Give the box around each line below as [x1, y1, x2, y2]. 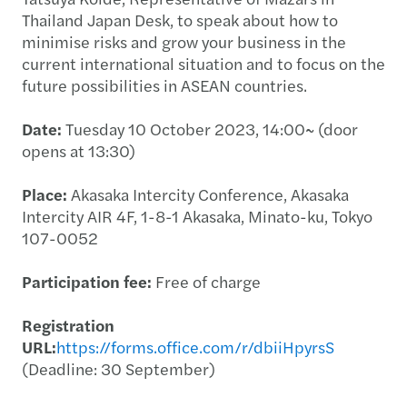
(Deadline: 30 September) [22, 357, 215, 380]
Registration [22, 313, 114, 336]
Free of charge [152, 270, 261, 293]
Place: [22, 183, 67, 205]
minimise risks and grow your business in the [22, 30, 346, 53]
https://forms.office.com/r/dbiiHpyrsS [56, 335, 334, 358]
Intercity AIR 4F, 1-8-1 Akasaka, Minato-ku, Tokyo [22, 204, 372, 227]
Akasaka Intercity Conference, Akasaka [67, 183, 349, 205]
